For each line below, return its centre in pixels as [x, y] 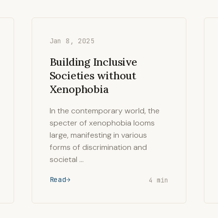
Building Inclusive [93, 62]
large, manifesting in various [98, 135]
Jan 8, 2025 [72, 41]
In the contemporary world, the [104, 111]
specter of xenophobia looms [102, 123]
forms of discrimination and [98, 147]
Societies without [93, 75]
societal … [66, 159]
